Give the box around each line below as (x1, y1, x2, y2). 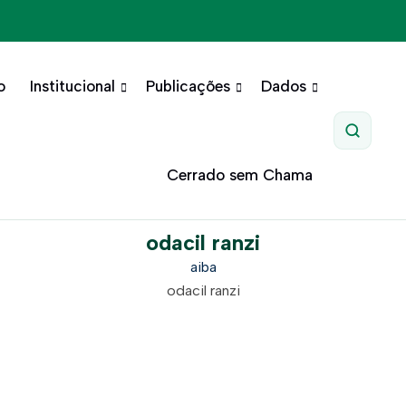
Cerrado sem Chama (166, 166, 313, 184)
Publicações (145, 77, 230, 95)
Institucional (29, 77, 115, 95)
